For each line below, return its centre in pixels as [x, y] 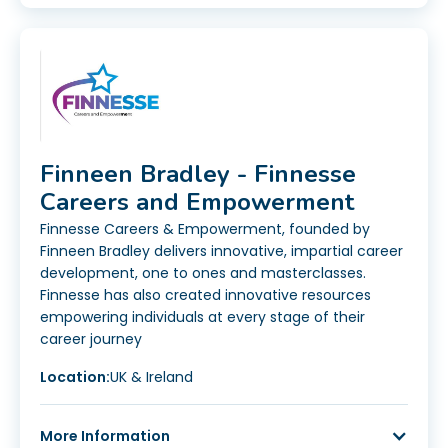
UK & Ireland [151, 377]
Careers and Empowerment [197, 202]
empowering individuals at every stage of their [202, 317]
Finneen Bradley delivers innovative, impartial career [221, 251]
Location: [75, 377]
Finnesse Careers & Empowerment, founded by [205, 229]
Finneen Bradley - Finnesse [198, 174]
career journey [91, 339]
